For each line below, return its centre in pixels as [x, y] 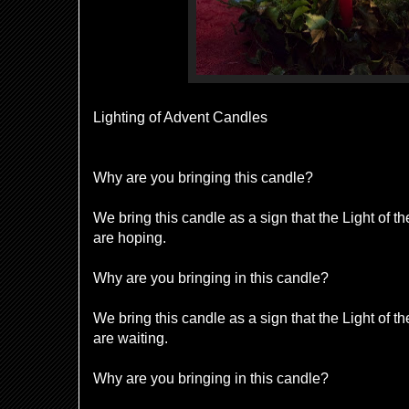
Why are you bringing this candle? [203, 178]
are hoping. [130, 238]
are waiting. [131, 338]
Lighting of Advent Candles [180, 117]
